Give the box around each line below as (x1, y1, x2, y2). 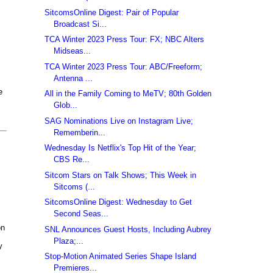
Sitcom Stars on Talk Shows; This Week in (44, 170, 197, 180)
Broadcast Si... (54, 19, 107, 29)
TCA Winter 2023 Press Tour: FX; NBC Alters (44, 35, 205, 44)
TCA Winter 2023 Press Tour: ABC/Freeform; (44, 62, 203, 71)
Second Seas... (54, 209, 109, 219)
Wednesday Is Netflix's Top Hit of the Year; (44, 143, 197, 153)
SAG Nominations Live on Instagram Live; (44, 116, 194, 126)
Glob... (54, 101, 78, 110)
